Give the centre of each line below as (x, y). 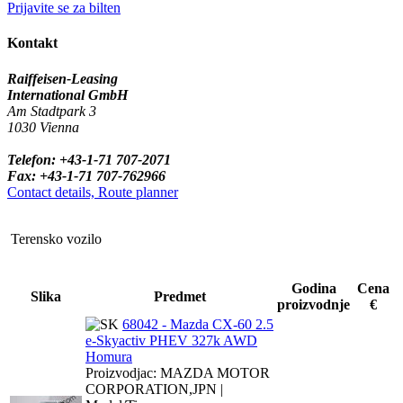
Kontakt (32, 43)
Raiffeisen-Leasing (63, 78)
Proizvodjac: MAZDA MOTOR (178, 372)
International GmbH (67, 94)
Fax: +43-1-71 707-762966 (86, 175)
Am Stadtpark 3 (52, 111)
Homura (109, 356)
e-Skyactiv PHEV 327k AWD (171, 340)
